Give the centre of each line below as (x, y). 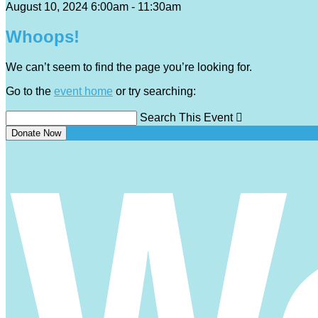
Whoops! (43, 37)
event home (83, 92)
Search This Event (186, 118)
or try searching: (154, 92)
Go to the (30, 92)
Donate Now (36, 133)
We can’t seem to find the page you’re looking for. (129, 67)
